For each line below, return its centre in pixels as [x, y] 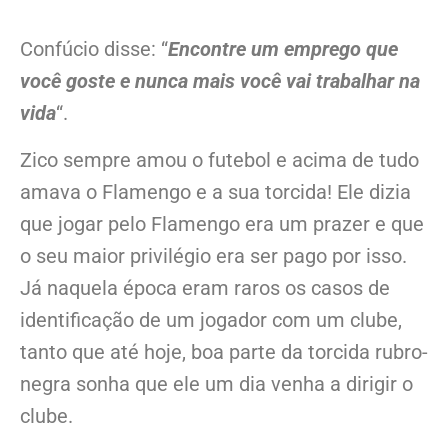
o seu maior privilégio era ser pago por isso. [213, 255]
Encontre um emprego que [283, 49]
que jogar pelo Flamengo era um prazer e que [222, 223]
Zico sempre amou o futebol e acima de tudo [219, 159]
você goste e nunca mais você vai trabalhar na [220, 81]
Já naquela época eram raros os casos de [205, 287]
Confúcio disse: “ [94, 49]
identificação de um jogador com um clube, [211, 319]
